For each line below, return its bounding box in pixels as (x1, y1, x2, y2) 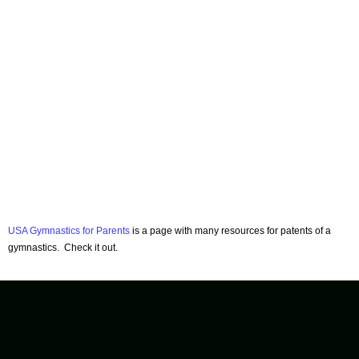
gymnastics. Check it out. (8, 242, 118, 253)
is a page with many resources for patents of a (130, 225, 331, 236)
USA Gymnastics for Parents (8, 225, 130, 236)
